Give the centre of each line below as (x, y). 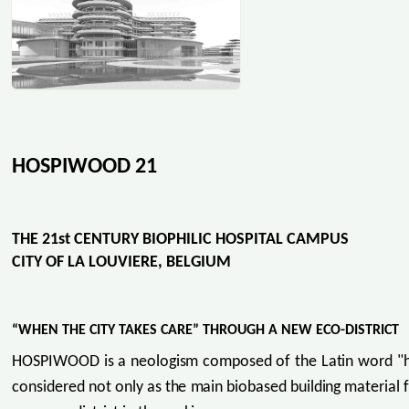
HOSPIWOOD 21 (85, 167)
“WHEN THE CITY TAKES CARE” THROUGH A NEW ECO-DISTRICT (206, 331)
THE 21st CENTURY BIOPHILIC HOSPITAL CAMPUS (183, 239)
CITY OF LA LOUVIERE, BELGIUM (122, 262)
